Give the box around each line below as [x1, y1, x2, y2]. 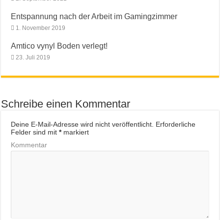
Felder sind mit [11, 128, 59, 136]
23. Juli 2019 [16, 54, 51, 61]
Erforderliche [154, 120, 196, 128]
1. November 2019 [16, 24, 66, 31]
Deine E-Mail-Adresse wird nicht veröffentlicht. [11, 120, 154, 128]
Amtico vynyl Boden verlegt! [11, 41, 108, 50]
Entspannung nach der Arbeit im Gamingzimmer [11, 11, 178, 21]
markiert [61, 128, 89, 136]
